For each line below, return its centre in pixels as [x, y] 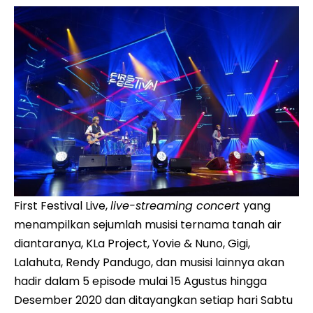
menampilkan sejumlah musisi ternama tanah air [148, 224]
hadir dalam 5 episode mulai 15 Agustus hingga [140, 281]
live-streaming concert [177, 205]
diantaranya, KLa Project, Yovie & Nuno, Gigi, [132, 243]
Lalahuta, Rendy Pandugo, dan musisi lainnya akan [149, 262]
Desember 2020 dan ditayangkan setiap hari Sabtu [153, 300]
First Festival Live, [62, 205]
